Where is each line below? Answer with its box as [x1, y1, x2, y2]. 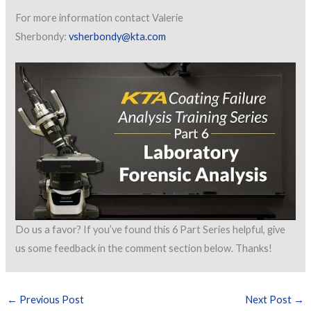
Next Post [245, 294, 294, 306]
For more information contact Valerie [15, 12, 184, 24]
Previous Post [17, 294, 84, 306]
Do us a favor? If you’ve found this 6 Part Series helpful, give [15, 223, 286, 235]
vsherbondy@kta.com [69, 31, 167, 43]
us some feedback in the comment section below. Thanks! [15, 242, 273, 254]
